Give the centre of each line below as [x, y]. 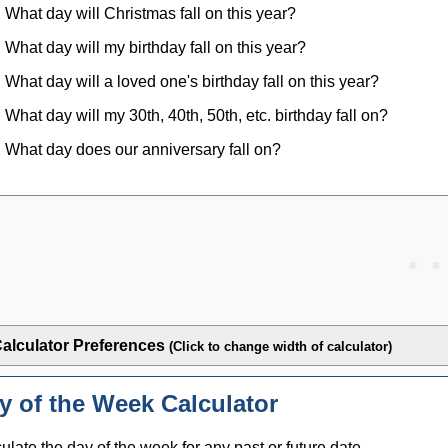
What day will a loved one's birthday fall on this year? [191, 81]
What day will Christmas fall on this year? [150, 13]
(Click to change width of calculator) [280, 346]
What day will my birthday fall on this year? [155, 47]
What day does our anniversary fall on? [142, 149]
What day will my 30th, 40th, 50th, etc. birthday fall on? [196, 115]
